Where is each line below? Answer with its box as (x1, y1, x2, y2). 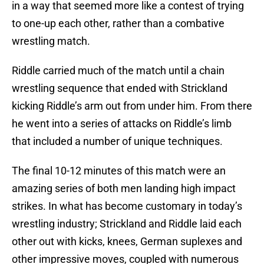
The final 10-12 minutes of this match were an (12, 164, 226, 177)
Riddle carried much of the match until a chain (12, 64, 225, 77)
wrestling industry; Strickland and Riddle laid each (12, 217, 242, 230)
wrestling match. (12, 35, 90, 48)
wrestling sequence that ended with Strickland (12, 82, 227, 95)
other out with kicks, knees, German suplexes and (12, 235, 242, 248)
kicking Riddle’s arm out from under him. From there (12, 100, 252, 113)
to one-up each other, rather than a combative (12, 17, 225, 30)
